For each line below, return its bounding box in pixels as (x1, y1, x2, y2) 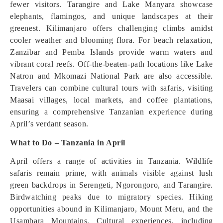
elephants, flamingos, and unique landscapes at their (10, 12, 213, 20)
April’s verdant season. (10, 119, 89, 128)
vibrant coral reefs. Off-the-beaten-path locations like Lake (10, 60, 213, 68)
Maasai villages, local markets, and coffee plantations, (10, 96, 213, 104)
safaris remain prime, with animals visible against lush (10, 169, 213, 177)
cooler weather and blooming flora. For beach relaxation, (10, 36, 213, 44)
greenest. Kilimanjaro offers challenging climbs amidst (10, 24, 213, 32)
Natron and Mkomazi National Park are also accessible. (10, 72, 213, 80)
